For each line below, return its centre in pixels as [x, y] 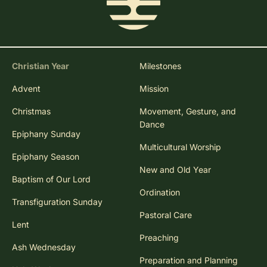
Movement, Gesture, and [188, 111]
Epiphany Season [46, 156]
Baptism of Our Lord [51, 179]
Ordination [160, 192]
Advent [26, 89]
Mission [154, 89]
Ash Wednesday [44, 247]
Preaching [159, 237]
